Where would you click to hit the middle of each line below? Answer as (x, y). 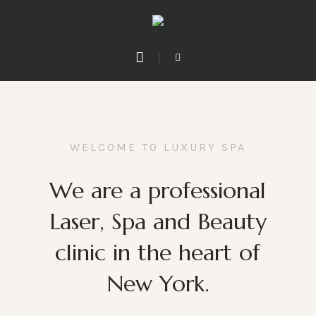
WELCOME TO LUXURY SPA (158, 147)
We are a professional (158, 191)
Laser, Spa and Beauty (158, 222)
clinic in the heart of (158, 253)
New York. (158, 284)
